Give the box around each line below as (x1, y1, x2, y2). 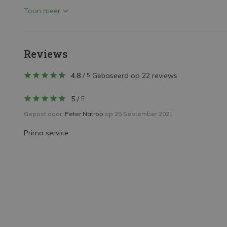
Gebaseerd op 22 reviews (92, 71, 177, 80)
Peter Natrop (65, 110, 103, 118)
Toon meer (24, 6, 60, 15)
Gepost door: (24, 110, 65, 118)
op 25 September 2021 (103, 110, 173, 118)
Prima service (24, 128, 68, 137)
